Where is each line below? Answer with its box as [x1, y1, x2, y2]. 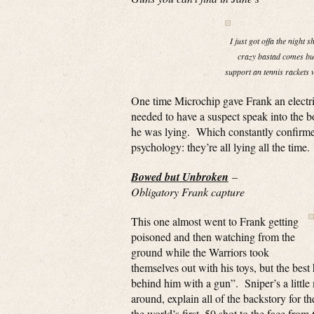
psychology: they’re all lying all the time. [131, 139, 310, 154]
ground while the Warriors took [131, 245, 269, 259]
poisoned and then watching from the [131, 229, 295, 244]
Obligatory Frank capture [131, 184, 245, 199]
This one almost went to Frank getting [131, 214, 299, 228]
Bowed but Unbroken [131, 169, 228, 184]
